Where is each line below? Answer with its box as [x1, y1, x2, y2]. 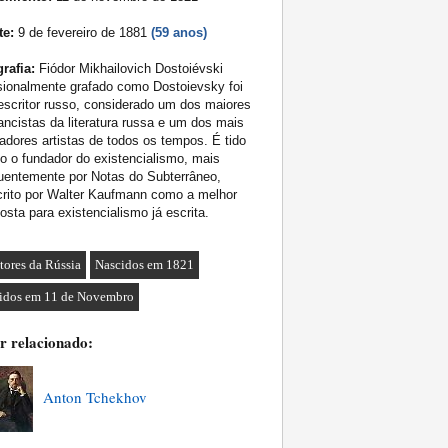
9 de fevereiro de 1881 [14, 25, 151, 41]
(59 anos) [151, 25, 207, 41]
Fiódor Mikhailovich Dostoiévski [35, 61, 223, 77]
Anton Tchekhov [43, 387, 148, 408]
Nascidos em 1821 [95, 257, 195, 273]
